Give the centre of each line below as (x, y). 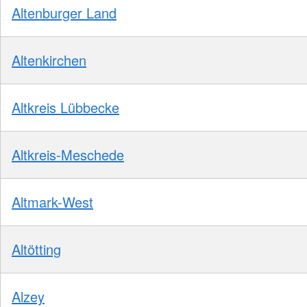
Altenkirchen (49, 60)
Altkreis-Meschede (68, 154)
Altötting (36, 249)
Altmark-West (52, 201)
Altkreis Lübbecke (65, 107)
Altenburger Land (64, 12)
